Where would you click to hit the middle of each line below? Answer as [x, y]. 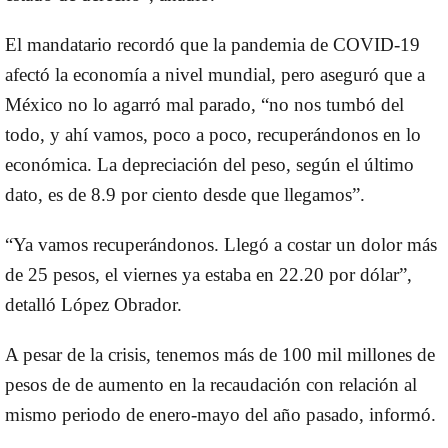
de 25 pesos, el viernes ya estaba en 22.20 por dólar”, [208, 274]
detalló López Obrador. [93, 304]
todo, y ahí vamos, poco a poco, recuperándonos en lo [213, 134]
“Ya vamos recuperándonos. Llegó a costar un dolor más [221, 244]
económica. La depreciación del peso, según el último [209, 164]
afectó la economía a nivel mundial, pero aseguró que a [215, 74]
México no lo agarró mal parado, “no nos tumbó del [204, 104]
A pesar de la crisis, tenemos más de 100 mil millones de [220, 354]
